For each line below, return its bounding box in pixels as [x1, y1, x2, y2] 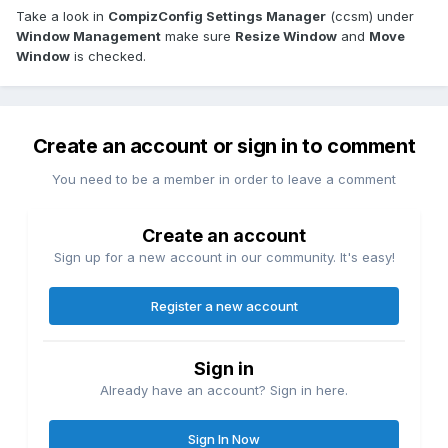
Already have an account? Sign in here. [100, 382, 348, 399]
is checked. [70, 48, 146, 65]
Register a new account [150, 298, 298, 315]
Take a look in [16, 8, 108, 25]
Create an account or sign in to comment [32, 134, 416, 159]
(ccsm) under [326, 8, 414, 25]
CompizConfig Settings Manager [108, 8, 326, 25]
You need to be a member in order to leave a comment [52, 171, 396, 188]
